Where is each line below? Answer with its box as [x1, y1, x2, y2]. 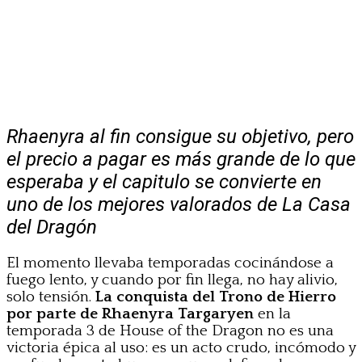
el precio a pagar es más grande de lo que [6, 147, 356, 170]
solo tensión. [6, 288, 95, 305]
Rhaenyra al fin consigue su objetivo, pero [6, 124, 354, 148]
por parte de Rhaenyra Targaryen [6, 305, 254, 322]
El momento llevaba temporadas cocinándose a [6, 254, 334, 271]
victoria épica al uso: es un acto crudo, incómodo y [6, 339, 356, 356]
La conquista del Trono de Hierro [95, 288, 336, 305]
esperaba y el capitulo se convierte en [6, 170, 322, 193]
